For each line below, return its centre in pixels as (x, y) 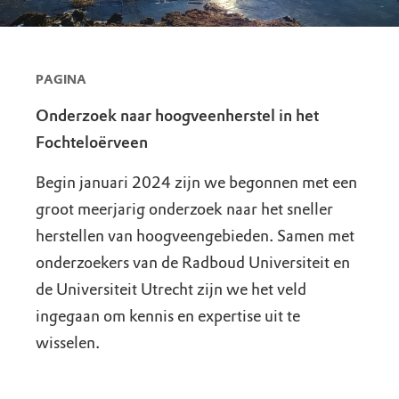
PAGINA (61, 79)
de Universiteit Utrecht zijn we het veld (171, 289)
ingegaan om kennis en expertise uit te (168, 316)
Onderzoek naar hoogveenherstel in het (177, 115)
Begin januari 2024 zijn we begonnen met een (196, 182)
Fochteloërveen (92, 142)
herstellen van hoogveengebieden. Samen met (195, 236)
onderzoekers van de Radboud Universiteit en (193, 262)
